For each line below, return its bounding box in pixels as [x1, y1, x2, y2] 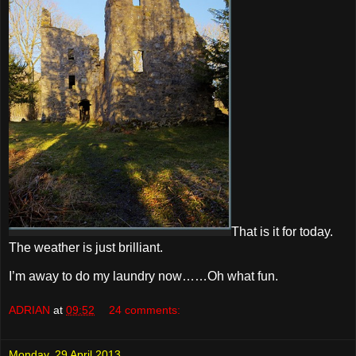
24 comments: [109, 304, 181, 317]
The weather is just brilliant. [9, 240, 163, 254]
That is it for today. [231, 224, 333, 238]
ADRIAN [9, 304, 50, 317]
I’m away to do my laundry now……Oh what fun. [9, 269, 278, 283]
